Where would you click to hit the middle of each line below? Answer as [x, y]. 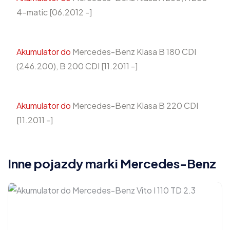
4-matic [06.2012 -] [54, 12]
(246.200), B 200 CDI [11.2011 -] [77, 66]
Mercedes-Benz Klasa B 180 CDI [133, 51]
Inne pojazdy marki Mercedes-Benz [112, 163]
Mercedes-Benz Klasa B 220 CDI [135, 105]
